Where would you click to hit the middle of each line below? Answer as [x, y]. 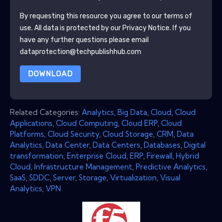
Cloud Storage [128, 134]
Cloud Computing [87, 123]
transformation [37, 156]
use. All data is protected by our [71, 28]
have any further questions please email [84, 40]
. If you [180, 28]
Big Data [132, 112]
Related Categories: [46, 112]
